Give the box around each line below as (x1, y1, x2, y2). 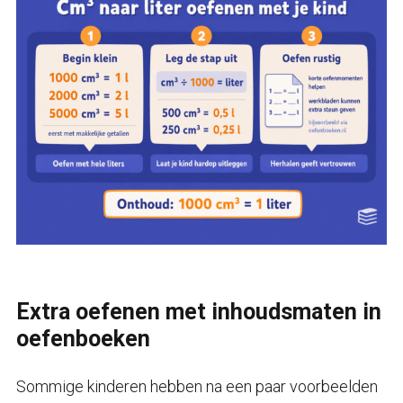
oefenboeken (15, 326, 150, 353)
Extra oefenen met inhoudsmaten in (15, 299, 381, 326)
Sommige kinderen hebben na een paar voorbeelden (15, 377, 378, 397)
